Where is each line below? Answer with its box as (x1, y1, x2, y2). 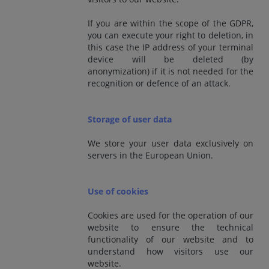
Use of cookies (88, 185, 148, 197)
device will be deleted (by (88, 53, 253, 65)
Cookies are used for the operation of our (88, 209, 253, 221)
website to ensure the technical (88, 221, 253, 233)
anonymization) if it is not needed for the (88, 65, 253, 77)
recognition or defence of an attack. (88, 77, 231, 89)
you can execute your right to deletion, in (88, 29, 253, 41)
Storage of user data (88, 113, 172, 125)
